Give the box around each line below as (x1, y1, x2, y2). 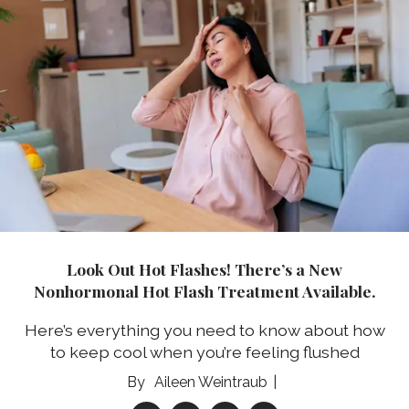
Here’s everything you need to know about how (24, 320, 385, 340)
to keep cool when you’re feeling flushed (49, 341, 360, 362)
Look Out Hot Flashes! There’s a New (67, 258, 342, 280)
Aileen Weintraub (154, 372, 267, 391)
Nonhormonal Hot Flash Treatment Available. (33, 280, 376, 302)
